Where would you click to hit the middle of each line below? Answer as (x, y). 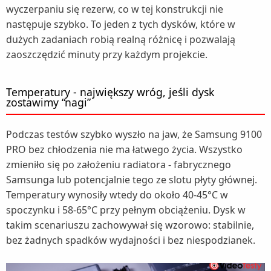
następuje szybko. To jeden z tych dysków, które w (121, 24)
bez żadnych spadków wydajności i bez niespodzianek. (131, 240)
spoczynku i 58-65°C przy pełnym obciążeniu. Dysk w (126, 210)
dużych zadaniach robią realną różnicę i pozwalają (121, 40)
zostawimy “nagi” (48, 103)
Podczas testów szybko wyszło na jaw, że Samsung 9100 (134, 135)
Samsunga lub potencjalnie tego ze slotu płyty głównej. (132, 180)
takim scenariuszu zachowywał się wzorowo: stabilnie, (130, 225)
